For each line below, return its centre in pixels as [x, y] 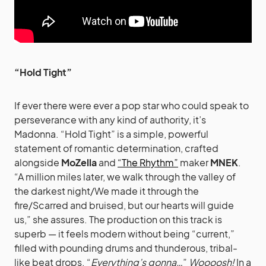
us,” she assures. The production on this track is [118, 219]
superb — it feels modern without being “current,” [124, 233]
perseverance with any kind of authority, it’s [110, 119]
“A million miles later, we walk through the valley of [125, 176]
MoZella [79, 162]
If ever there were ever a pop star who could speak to [132, 105]
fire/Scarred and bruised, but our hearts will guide [124, 205]
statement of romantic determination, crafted [116, 148]
